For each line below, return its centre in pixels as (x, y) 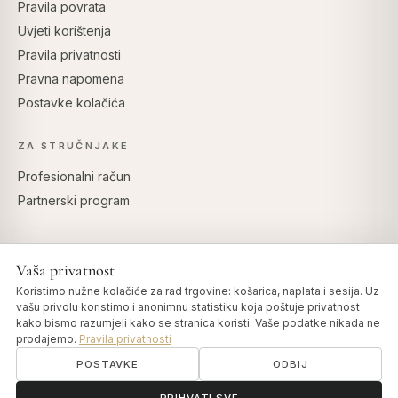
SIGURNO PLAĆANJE (199, 277)
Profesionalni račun (74, 177)
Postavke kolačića (72, 103)
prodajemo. (48, 339)
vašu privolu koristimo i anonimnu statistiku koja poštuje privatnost (188, 307)
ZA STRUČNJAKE (74, 146)
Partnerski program (74, 201)
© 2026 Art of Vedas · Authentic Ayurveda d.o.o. (148, 374)
